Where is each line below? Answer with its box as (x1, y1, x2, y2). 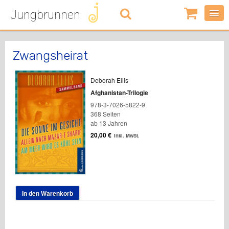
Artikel (184, 25, 218, 43)
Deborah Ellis (90, 76, 128, 84)
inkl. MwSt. (113, 132, 140, 139)
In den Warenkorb (22, 188, 73, 198)
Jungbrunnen (10, 8, 80, 22)
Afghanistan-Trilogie (90, 88, 148, 97)
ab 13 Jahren (90, 119, 127, 127)
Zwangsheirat (13, 49, 88, 63)
